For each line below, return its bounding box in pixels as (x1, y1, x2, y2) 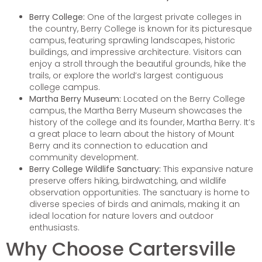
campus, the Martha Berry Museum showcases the (29, 104, 242, 116)
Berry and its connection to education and (29, 139, 208, 151)
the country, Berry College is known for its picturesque (29, 22, 252, 35)
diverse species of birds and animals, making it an (29, 198, 240, 210)
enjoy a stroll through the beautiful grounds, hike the (29, 57, 246, 70)
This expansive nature (161, 163, 253, 175)
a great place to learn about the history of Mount (29, 127, 235, 140)
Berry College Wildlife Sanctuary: (29, 163, 161, 175)
